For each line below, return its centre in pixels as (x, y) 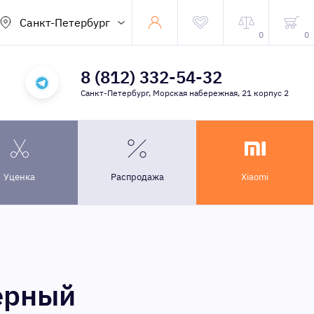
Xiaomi (255, 177)
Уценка (19, 177)
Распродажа (137, 177)
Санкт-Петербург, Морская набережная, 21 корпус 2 (184, 93)
